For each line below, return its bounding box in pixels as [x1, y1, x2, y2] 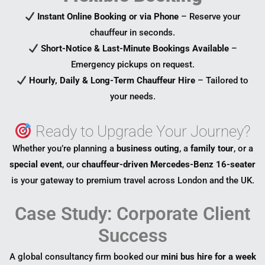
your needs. [109, 91, 156, 102]
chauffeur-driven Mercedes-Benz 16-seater [82, 159, 256, 170]
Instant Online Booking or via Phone [37, 11, 179, 22]
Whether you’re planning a [12, 143, 117, 154]
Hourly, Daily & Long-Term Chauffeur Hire [29, 75, 196, 86]
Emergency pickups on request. [70, 59, 195, 70]
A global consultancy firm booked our [9, 251, 161, 263]
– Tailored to [195, 75, 249, 86]
